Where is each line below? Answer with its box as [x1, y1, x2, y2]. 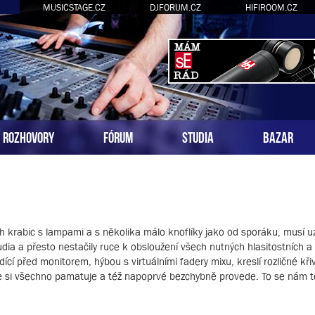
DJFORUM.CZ [149, 2, 201, 13]
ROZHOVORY [3, 129, 54, 143]
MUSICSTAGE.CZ [42, 2, 105, 13]
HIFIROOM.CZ [245, 2, 297, 13]
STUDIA [182, 129, 214, 143]
